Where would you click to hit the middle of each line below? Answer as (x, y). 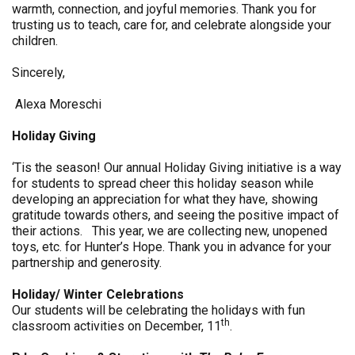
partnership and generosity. (87, 263)
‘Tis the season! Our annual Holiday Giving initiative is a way (177, 168)
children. (35, 41)
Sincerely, (38, 73)
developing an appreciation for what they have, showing (165, 199)
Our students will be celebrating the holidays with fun (158, 310)
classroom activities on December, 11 (116, 326)
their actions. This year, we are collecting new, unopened (170, 231)
